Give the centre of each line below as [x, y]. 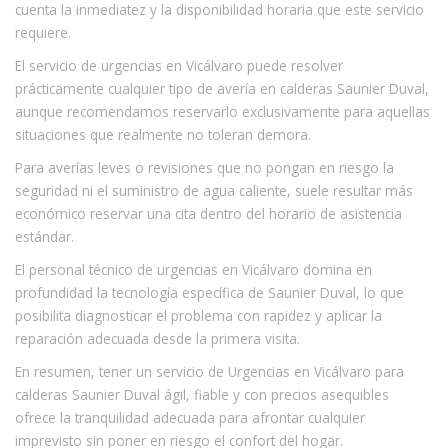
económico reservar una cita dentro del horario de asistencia [208, 213]
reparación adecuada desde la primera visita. [157, 338]
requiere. [43, 32]
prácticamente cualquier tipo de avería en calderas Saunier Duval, [222, 88]
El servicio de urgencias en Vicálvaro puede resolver [179, 65]
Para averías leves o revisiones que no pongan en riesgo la [204, 167]
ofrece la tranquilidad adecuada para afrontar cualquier [190, 417]
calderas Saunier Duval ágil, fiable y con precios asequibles [202, 394]
